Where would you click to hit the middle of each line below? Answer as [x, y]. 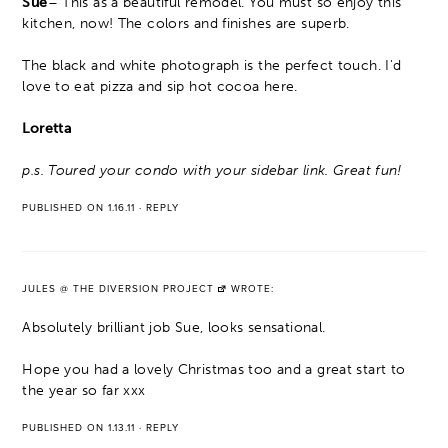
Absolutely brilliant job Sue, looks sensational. [174, 328]
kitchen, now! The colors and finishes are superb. [186, 24]
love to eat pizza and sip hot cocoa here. [160, 87]
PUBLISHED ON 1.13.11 [79, 428]
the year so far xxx [84, 391]
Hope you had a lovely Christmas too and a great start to [214, 370]
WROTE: [251, 289]
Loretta [47, 129]
